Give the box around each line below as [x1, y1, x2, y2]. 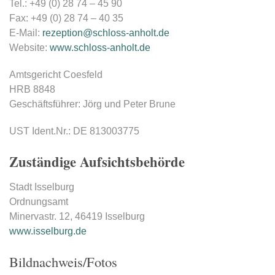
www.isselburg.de [9, 225, 87, 236]
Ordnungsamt [9, 196, 68, 207]
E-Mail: [9, 27, 42, 38]
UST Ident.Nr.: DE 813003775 [9, 125, 139, 136]
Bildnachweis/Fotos [9, 252, 117, 271]
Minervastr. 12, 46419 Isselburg [9, 211, 145, 222]
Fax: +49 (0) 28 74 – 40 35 [9, 12, 123, 23]
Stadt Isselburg [9, 181, 74, 192]
